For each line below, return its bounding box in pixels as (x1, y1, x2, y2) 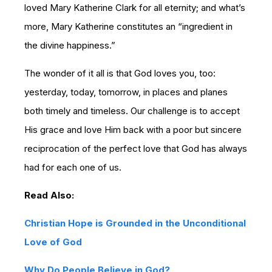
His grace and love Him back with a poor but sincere (24, 123, 242, 135)
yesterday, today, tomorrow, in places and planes (24, 86, 228, 98)
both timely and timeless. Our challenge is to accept (24, 104, 240, 117)
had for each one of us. (24, 161, 121, 173)
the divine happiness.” (24, 39, 120, 51)
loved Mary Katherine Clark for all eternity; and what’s (24, 1, 245, 13)
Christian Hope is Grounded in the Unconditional (24, 217, 246, 229)
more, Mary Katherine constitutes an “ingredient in (24, 20, 233, 32)
